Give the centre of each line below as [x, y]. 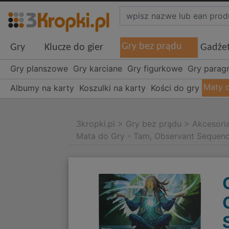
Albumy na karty [42, 88]
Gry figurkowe [155, 69]
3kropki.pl [96, 124]
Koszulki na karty [112, 88]
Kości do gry [175, 88]
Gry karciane [98, 69]
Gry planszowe [39, 69]
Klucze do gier [74, 48]
